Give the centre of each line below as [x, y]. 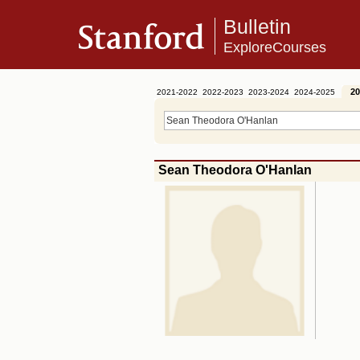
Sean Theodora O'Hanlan [235, 170]
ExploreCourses [275, 47]
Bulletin [257, 27]
